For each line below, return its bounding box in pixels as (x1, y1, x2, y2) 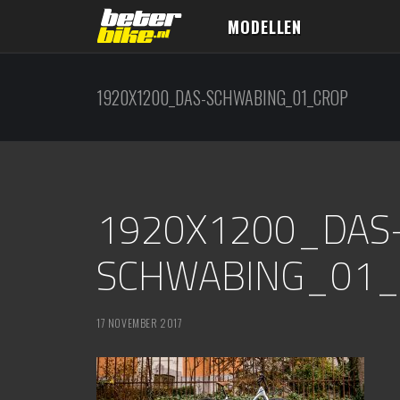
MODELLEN (228, 15, 303, 39)
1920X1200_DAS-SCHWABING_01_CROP (96, 84, 348, 111)
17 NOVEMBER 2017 (96, 315, 183, 330)
